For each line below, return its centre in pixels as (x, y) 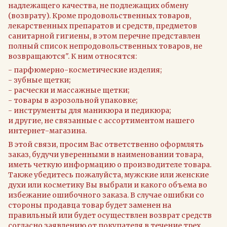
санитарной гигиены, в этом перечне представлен (104, 36)
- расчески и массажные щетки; (69, 90)
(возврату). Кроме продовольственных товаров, (100, 15)
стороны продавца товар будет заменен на (90, 205)
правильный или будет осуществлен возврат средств (110, 215)
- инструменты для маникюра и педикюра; (89, 110)
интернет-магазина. (47, 130)
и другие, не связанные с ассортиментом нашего (101, 120)
